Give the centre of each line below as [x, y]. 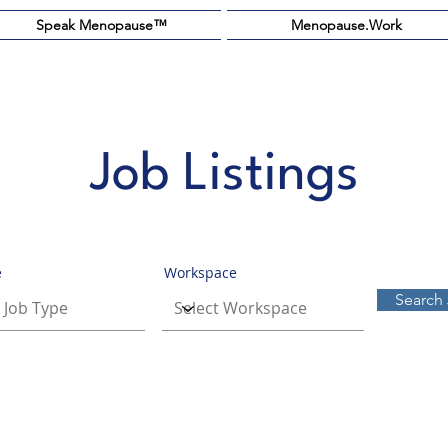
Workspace [200, 272]
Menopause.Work [346, 25]
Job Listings [224, 175]
